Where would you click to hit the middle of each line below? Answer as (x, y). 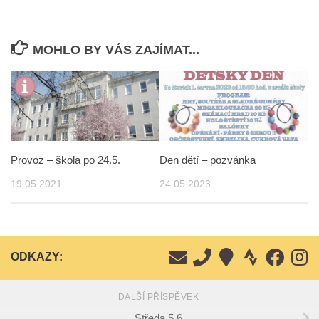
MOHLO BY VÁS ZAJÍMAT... (116, 49)
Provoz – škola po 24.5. (66, 159)
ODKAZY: (37, 257)
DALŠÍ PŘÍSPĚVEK (159, 297)
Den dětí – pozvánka (208, 159)
